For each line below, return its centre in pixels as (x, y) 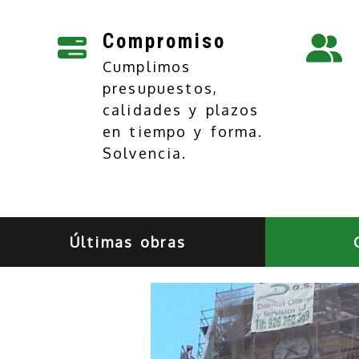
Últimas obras (128, 242)
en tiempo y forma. (183, 131)
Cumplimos (147, 66)
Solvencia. (145, 153)
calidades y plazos (181, 109)
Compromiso (164, 41)
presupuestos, (161, 88)
